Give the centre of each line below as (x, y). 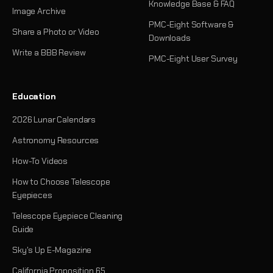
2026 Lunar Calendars (54, 119)
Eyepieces (32, 195)
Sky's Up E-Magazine (52, 250)
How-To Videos (40, 161)
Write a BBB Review (49, 52)
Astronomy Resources (56, 140)
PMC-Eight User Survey (193, 58)
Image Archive (39, 11)
